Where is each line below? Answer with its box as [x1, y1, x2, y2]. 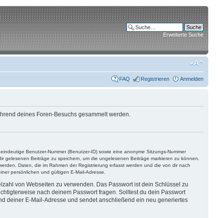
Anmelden [180, 75, 203, 82]
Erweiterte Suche [163, 32, 203, 37]
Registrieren [141, 75, 169, 82]
